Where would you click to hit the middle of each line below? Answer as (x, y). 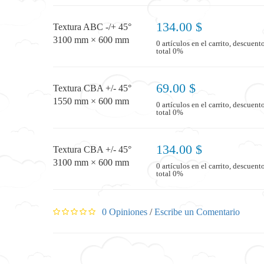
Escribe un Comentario (197, 212)
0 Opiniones (123, 212)
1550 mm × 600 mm (91, 101)
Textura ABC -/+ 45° (92, 27)
